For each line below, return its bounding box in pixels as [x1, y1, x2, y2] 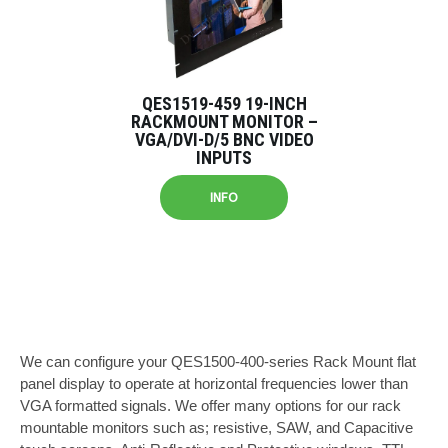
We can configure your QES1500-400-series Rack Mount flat [20, 353, 416, 370]
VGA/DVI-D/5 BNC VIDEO [134, 129, 314, 150]
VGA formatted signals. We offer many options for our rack [20, 397, 401, 414]
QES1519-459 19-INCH [141, 93, 307, 114]
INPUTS [196, 147, 252, 168]
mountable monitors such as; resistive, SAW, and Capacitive [20, 419, 413, 436]
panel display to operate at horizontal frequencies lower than [20, 375, 408, 392]
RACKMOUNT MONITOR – [130, 111, 318, 132]
